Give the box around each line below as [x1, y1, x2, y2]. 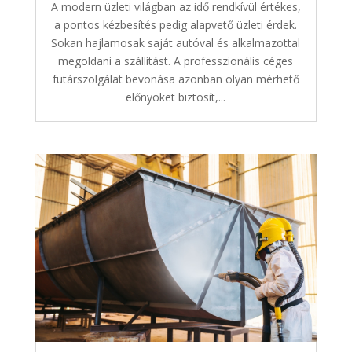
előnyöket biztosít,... [126, 89, 226, 104]
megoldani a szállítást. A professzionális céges [58, 53, 294, 68]
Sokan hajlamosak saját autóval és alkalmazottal [51, 35, 301, 50]
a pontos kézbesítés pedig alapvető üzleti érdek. [54, 16, 298, 32]
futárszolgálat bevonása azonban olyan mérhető [52, 71, 299, 86]
